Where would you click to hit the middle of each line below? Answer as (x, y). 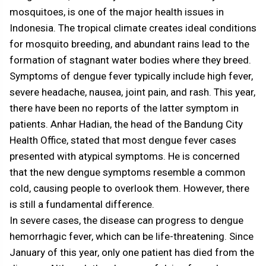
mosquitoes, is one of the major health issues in (117, 12)
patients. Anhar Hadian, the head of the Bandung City (126, 124)
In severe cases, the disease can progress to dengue (126, 221)
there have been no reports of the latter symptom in (124, 108)
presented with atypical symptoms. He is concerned (125, 156)
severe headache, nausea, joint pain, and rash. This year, (132, 92)
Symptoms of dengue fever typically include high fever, (131, 76)
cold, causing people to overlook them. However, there (129, 189)
